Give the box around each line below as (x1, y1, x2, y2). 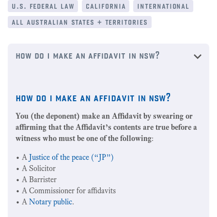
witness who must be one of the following (15, 134, 152, 143)
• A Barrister (15, 175, 57, 184)
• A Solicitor (15, 164, 56, 173)
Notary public (29, 197, 72, 206)
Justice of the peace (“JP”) (29, 153, 114, 162)
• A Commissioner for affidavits (15, 186, 116, 195)
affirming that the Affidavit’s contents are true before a (15, 123, 197, 132)
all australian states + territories (12, 16, 148, 27)
